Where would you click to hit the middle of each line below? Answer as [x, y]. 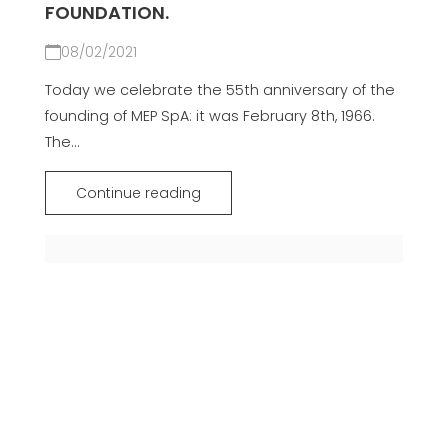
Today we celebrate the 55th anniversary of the [219, 89]
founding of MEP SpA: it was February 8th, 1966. [209, 115]
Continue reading [138, 192]
